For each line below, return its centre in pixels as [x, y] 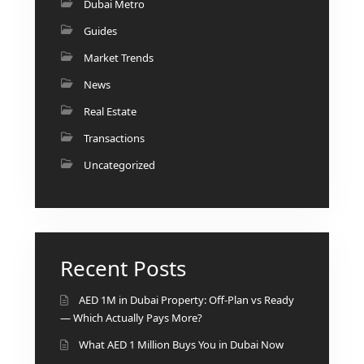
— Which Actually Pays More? [132, 317]
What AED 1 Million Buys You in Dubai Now [182, 344]
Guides [101, 30]
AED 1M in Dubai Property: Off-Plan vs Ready [187, 299]
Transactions [115, 138]
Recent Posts [123, 268]
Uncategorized [120, 165]
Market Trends [119, 57]
